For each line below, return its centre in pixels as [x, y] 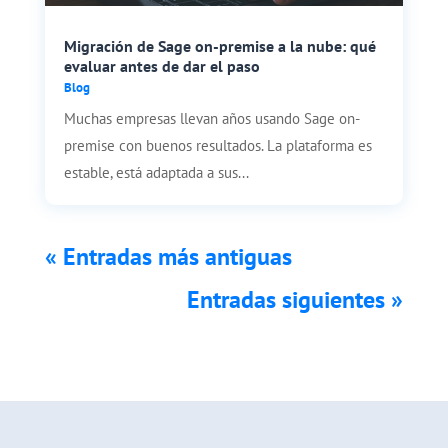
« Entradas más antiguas [168, 256]
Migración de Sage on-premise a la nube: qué [219, 45]
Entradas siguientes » [295, 299]
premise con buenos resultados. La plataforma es [217, 145]
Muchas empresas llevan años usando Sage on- [211, 118]
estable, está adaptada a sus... [156, 172]
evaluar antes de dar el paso [161, 65]
